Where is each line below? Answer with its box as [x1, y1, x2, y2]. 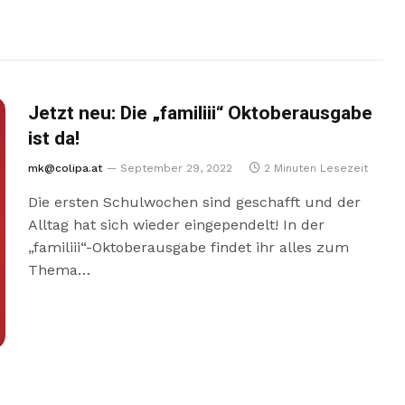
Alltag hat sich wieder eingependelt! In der [27, 216, 325, 233]
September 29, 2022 [119, 162, 232, 174]
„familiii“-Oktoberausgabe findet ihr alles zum [27, 239, 349, 256]
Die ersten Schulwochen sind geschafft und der [27, 193, 361, 211]
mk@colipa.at [27, 162, 102, 174]
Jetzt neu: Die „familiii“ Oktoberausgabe [27, 99, 372, 127]
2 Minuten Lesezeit [263, 162, 368, 174]
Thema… [27, 261, 90, 278]
